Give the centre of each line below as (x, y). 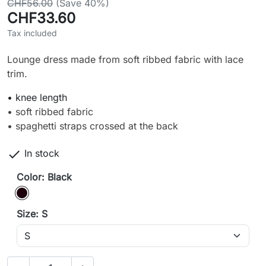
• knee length (37, 98)
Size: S (32, 214)
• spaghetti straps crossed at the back (93, 126)
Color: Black (44, 177)
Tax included (32, 33)
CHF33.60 (41, 18)
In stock (42, 153)
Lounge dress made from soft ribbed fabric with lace (125, 60)
